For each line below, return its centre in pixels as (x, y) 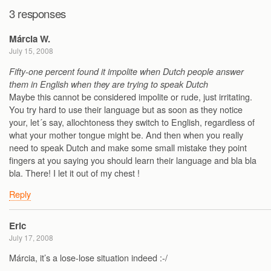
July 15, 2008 (31, 51)
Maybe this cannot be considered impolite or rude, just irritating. (131, 96)
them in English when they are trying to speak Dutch (109, 84)
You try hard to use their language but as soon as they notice (126, 109)
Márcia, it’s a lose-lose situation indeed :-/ (88, 257)
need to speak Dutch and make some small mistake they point (128, 147)
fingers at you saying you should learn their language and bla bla (133, 160)
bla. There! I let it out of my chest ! (74, 172)
